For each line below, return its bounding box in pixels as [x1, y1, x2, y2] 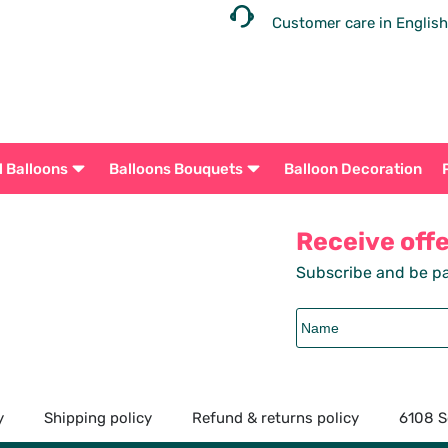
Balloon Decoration [283, 159, 422, 178]
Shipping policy [43, 408, 152, 427]
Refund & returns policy [191, 408, 359, 427]
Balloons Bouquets [108, 159, 243, 178]
